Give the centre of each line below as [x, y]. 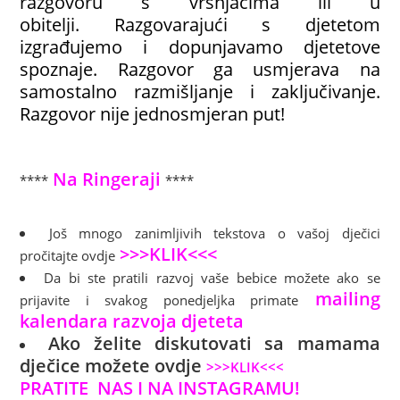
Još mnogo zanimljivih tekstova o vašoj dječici [214, 233]
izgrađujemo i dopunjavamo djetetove [200, 47]
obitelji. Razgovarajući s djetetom [200, 25]
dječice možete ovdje [113, 366]
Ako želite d [107, 343]
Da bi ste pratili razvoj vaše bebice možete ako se [212, 278]
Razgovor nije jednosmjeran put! [155, 114]
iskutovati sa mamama [273, 343]
